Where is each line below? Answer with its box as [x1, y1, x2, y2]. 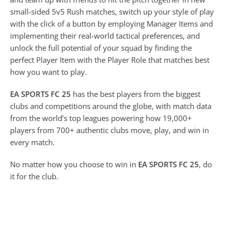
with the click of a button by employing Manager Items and [10, 19, 213, 29]
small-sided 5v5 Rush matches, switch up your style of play [10, 7, 214, 17]
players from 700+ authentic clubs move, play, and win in [10, 125, 209, 136]
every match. [10, 137, 55, 148]
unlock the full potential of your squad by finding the [10, 43, 192, 53]
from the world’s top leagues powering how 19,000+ [10, 113, 192, 124]
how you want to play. [10, 67, 87, 77]
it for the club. [10, 171, 58, 182]
